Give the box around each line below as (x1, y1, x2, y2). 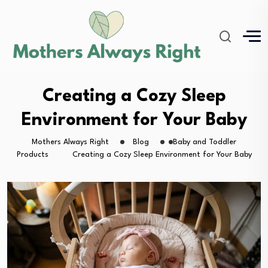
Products (16, 150, 48, 159)
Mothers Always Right (32, 138, 109, 146)
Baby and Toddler (173, 138, 236, 146)
